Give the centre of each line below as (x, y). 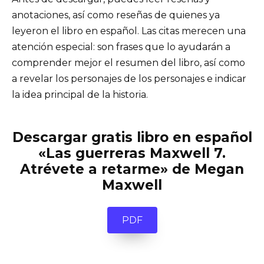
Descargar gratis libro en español (132, 138)
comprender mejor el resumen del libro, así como (128, 63)
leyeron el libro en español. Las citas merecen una (129, 31)
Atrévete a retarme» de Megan (132, 169)
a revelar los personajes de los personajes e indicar (129, 79)
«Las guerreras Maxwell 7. (132, 154)
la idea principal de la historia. (80, 95)
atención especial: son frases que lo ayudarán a (121, 47)
